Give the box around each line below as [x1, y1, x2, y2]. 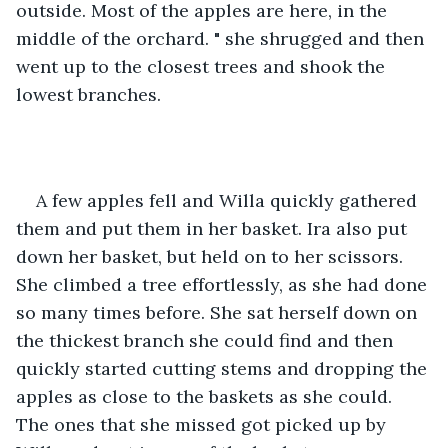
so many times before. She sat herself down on [16, 300, 422, 324]
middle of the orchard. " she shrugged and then [16, 26, 429, 50]
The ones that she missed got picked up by [16, 412, 391, 436]
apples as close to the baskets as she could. [16, 384, 397, 408]
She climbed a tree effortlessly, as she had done [16, 272, 432, 296]
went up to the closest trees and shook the [16, 54, 390, 78]
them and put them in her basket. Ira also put [16, 216, 412, 240]
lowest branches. [16, 82, 166, 106]
